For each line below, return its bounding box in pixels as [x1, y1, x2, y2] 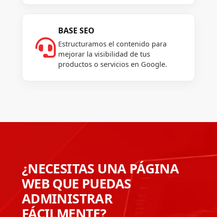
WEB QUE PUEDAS [21, 174, 131, 193]
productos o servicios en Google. [58, 59, 167, 69]
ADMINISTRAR [21, 189, 113, 208]
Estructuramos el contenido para [58, 39, 167, 49]
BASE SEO [58, 25, 94, 36]
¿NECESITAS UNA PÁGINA [21, 159, 179, 178]
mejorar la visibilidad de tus [58, 49, 150, 59]
